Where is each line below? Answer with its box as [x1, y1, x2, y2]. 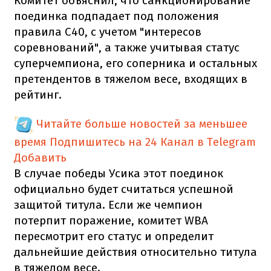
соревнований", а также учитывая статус [14, 40, 240, 54]
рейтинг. [14, 87, 62, 102]
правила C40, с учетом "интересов [14, 24, 201, 39]
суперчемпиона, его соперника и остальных [14, 56, 257, 70]
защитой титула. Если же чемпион [14, 197, 203, 212]
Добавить [14, 150, 67, 165]
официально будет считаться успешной [14, 181, 233, 196]
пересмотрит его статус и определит [14, 229, 214, 243]
